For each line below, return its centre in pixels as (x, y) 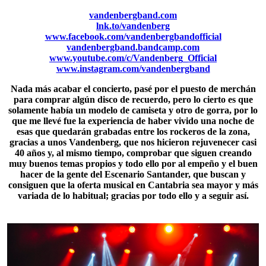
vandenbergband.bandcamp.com (133, 47)
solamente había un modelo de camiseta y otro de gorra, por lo (133, 110)
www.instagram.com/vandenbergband (133, 69)
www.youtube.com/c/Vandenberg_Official (133, 58)
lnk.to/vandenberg (133, 26)
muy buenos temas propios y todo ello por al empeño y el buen (133, 164)
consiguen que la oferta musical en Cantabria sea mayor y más (133, 185)
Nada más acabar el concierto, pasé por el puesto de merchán (133, 89)
